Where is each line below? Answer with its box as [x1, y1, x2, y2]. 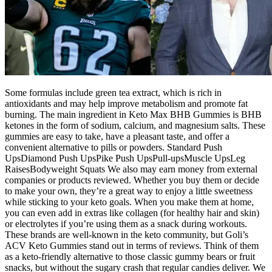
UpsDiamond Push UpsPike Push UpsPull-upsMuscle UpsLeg [5, 153, 245, 164]
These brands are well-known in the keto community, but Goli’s [5, 229, 248, 240]
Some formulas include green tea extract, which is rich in [5, 87, 222, 98]
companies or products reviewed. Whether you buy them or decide [5, 175, 259, 186]
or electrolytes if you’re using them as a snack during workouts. [5, 219, 247, 229]
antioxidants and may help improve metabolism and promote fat [5, 98, 248, 109]
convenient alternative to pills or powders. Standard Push [5, 142, 222, 153]
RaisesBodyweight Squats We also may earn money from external [5, 164, 257, 175]
